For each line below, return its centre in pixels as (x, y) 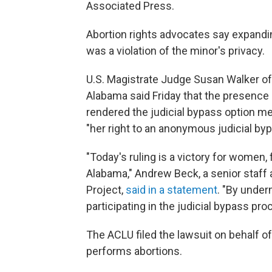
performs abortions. (134, 251)
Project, (106, 190)
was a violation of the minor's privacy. (175, 51)
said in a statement (172, 190)
